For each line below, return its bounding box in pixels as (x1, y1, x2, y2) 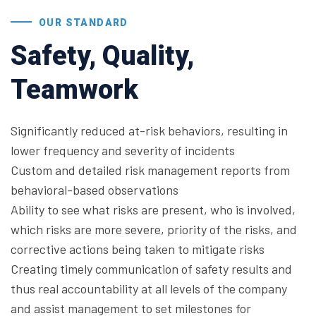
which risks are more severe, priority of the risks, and (11, 221, 297, 238)
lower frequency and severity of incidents (11, 142, 235, 159)
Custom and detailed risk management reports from (11, 162, 290, 178)
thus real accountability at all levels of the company (11, 281, 287, 297)
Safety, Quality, (11, 40, 194, 72)
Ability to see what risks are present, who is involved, (11, 202, 296, 218)
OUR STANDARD (39, 17, 128, 29)
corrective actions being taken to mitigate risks (11, 241, 265, 257)
